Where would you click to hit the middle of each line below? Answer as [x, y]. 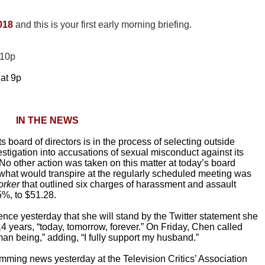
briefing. [175, 25]
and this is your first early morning [85, 25]
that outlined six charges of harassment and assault [128, 185]
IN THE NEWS [47, 121]
